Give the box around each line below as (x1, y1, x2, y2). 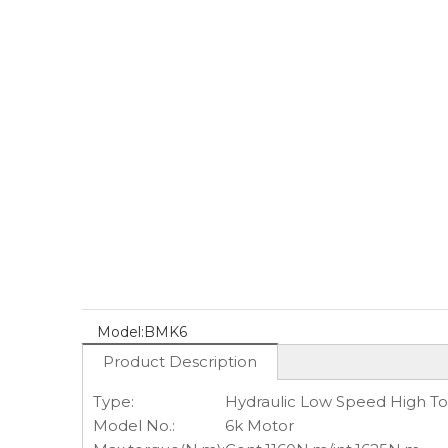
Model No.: (93, 416, 175, 435)
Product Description (103, 352, 257, 371)
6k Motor (225, 416, 294, 435)
